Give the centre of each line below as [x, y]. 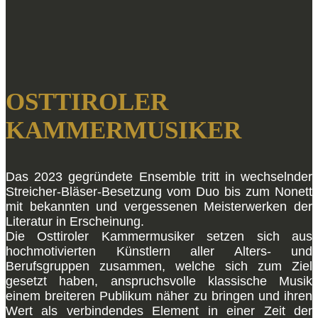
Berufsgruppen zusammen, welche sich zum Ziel [159, 266]
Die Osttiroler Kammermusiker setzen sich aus [159, 236]
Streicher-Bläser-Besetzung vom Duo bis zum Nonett [159, 192]
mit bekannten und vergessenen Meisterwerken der [159, 207]
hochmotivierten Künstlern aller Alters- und [159, 251]
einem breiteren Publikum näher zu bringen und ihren [159, 296]
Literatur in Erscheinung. [75, 221]
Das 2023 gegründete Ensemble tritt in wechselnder [159, 177]
